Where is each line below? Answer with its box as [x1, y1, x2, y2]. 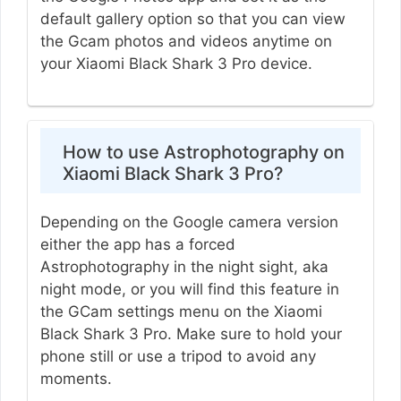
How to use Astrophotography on [62, 141, 345, 164]
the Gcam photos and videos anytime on [39, 31, 332, 50]
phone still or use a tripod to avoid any [39, 347, 316, 366]
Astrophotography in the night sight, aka [39, 258, 328, 277]
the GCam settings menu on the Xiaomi [39, 303, 322, 321]
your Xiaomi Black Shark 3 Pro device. [39, 54, 312, 73]
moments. [39, 370, 112, 388]
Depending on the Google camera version [39, 213, 338, 232]
